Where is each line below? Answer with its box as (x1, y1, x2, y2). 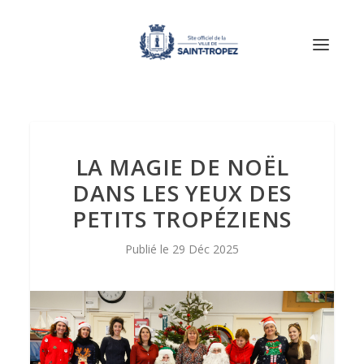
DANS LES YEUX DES (72, 178, 292, 208)
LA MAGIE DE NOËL (75, 152, 289, 182)
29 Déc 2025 (172, 241, 239, 257)
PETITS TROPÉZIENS (72, 204, 292, 234)
